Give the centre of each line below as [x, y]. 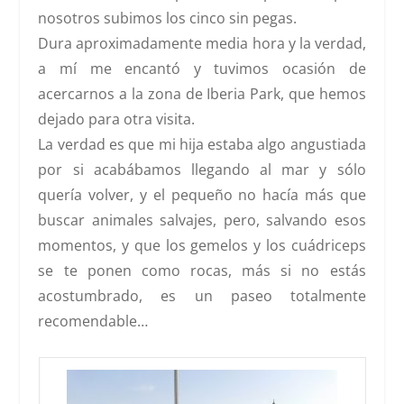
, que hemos [323, 94]
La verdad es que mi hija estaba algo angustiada [202, 145]
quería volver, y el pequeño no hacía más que [202, 195]
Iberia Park [244, 94]
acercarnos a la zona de [123, 94]
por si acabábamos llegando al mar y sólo [202, 170]
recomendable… [93, 321]
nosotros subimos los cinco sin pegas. [168, 18]
